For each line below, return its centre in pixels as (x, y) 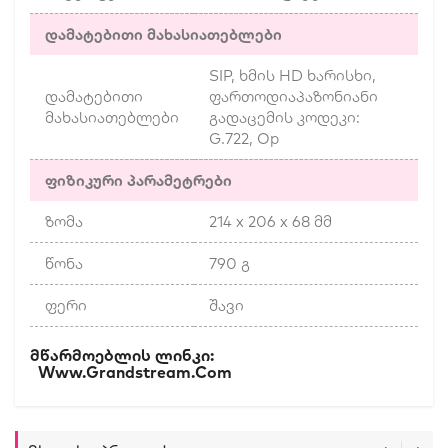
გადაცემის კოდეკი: (284, 118)
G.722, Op (244, 139)
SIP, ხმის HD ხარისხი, (292, 76)
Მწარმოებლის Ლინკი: (224, 355)
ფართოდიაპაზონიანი (293, 97)
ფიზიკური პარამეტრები (138, 181)
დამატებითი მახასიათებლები (163, 35)
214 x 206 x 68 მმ (270, 222)
